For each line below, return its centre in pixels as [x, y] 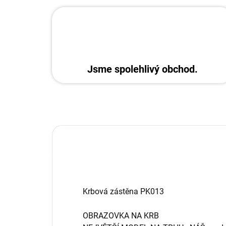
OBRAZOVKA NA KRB [121, 216]
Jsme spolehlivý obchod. [143, 69]
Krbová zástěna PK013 [123, 192]
